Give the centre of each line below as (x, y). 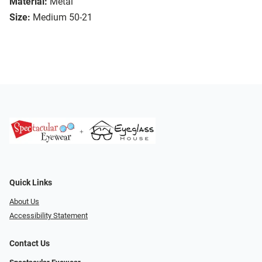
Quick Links (31, 182)
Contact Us (30, 244)
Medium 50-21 (63, 18)
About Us (24, 201)
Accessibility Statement (49, 216)
